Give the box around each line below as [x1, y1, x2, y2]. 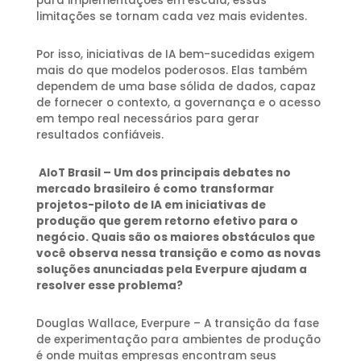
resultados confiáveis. [35, 127, 164, 143]
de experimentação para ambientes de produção [35, 331, 321, 347]
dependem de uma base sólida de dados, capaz [35, 78, 316, 94]
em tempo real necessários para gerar [35, 110, 259, 127]
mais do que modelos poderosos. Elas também [35, 62, 307, 78]
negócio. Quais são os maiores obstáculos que [35, 229, 315, 245]
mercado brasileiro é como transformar [35, 180, 274, 197]
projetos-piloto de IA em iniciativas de [35, 197, 266, 213]
